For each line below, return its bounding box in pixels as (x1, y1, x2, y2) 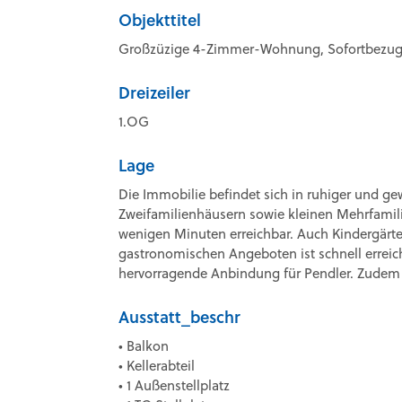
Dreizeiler (118, 81, 190, 104)
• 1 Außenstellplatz (118, 376, 230, 395)
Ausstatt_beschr (118, 305, 240, 328)
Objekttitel (118, 8, 201, 31)
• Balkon (118, 336, 169, 355)
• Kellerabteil (118, 356, 195, 375)
